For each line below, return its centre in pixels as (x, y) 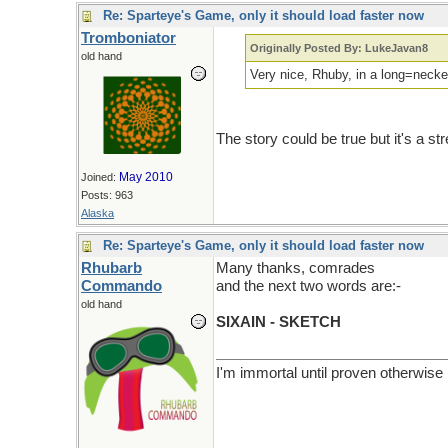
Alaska (97, 213)
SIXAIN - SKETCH (278, 322)
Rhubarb (111, 268)
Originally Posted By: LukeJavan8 (339, 48)
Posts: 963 (107, 195)
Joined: (100, 177)
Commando (121, 286)
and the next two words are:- (308, 286)
